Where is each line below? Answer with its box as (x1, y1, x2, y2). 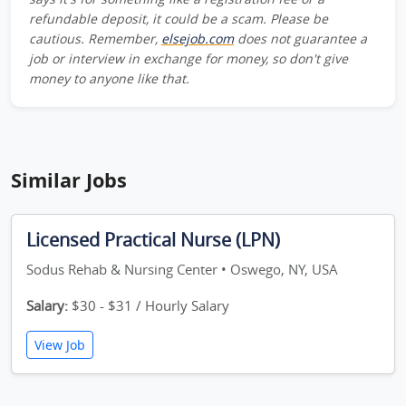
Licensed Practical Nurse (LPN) (26, 227, 280, 252)
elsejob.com (161, 30, 234, 47)
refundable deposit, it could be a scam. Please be (29, 10, 328, 27)
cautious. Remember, (29, 30, 161, 47)
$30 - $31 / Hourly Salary (68, 296, 229, 314)
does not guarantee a (234, 30, 367, 47)
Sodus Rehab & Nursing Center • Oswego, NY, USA (26, 260, 338, 278)
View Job (34, 336, 85, 353)
